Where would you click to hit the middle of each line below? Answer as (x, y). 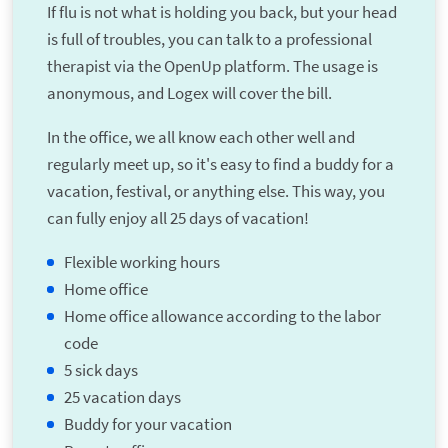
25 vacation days (122, 397)
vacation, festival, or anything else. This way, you (215, 191)
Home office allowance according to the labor (222, 316)
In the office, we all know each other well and (200, 137)
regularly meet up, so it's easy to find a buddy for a (220, 164)
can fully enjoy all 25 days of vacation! (177, 218)
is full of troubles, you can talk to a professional (209, 39)
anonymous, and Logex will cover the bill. (189, 93)
